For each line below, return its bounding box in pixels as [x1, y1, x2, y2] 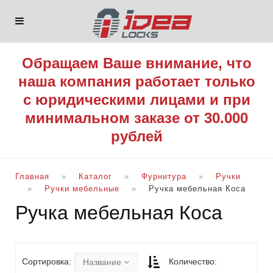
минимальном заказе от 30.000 [25, 110, 248, 126]
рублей [110, 128, 163, 144]
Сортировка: [22, 256, 74, 266]
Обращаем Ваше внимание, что [21, 55, 252, 71]
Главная [15, 172, 49, 181]
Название [83, 257, 121, 267]
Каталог [79, 172, 112, 181]
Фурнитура [141, 172, 186, 181]
